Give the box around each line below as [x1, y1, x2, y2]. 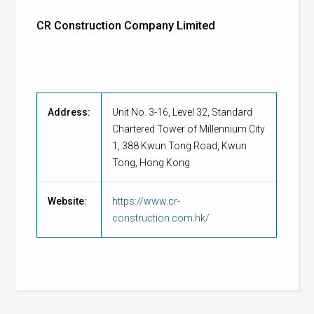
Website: [48, 196, 88, 207]
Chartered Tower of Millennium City [112, 123, 266, 135]
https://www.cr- [112, 196, 181, 207]
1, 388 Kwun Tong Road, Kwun [112, 140, 247, 151]
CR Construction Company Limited [36, 19, 216, 32]
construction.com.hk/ [112, 212, 210, 224]
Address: [48, 107, 91, 118]
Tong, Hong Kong [112, 157, 191, 168]
